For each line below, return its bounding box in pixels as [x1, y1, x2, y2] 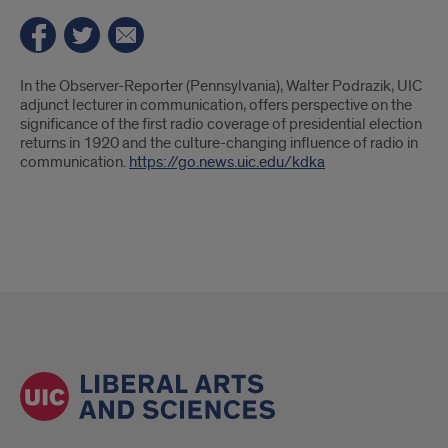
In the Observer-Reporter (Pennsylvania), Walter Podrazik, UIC [20, 76, 422, 96]
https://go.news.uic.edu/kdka [129, 152, 325, 172]
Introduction [20, 76, 175, 114]
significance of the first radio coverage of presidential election [20, 114, 422, 134]
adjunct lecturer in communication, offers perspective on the [20, 95, 412, 115]
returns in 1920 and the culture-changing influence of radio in [20, 133, 418, 153]
